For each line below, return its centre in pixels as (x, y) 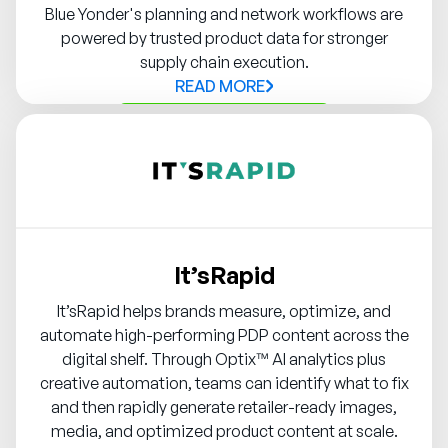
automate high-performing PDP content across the (224, 335)
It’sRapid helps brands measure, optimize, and (224, 311)
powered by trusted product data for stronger (224, 38)
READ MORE (220, 86)
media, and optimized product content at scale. (224, 431)
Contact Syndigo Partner (224, 126)
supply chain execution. (224, 62)
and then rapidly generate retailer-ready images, (224, 407)
